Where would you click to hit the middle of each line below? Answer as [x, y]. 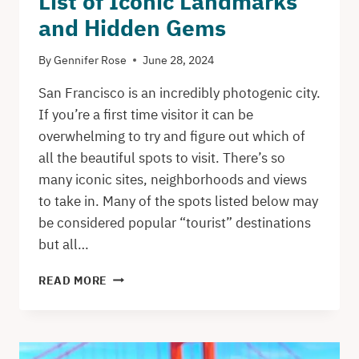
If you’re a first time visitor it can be [146, 114]
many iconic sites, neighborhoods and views [173, 179]
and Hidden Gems [132, 28]
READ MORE [73, 280]
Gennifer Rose [91, 60]
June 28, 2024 [179, 60]
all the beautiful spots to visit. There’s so [162, 157]
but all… [64, 244]
